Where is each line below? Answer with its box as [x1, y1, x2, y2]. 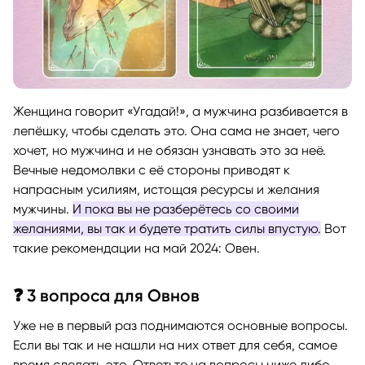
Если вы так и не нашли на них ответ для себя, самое [13, 336, 337, 353]
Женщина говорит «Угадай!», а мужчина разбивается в [13, 103, 348, 119]
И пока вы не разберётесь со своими [73, 200, 299, 217]
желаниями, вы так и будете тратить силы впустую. [13, 220, 321, 236]
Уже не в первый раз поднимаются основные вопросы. [13, 317, 348, 333]
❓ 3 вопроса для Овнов [13, 284, 200, 306]
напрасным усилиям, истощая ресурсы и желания [13, 181, 319, 197]
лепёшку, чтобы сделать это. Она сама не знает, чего [13, 122, 340, 139]
